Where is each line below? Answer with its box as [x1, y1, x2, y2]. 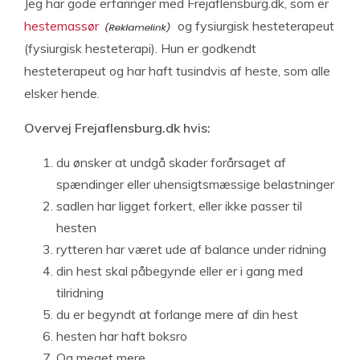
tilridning [56, 284, 104, 301]
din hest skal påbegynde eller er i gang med [56, 263, 303, 279]
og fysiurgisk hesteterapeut [174, 18, 334, 34]
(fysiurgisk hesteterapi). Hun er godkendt [24, 40, 256, 56]
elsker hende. [24, 85, 100, 101]
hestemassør [24, 18, 99, 34]
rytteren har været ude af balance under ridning [56, 241, 326, 257]
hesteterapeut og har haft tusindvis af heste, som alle [24, 63, 330, 79]
